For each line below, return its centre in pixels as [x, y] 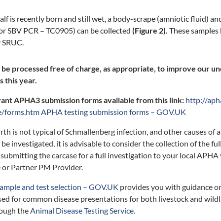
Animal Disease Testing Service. [83, 210]
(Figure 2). [150, 30]
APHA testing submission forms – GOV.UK [113, 112]
